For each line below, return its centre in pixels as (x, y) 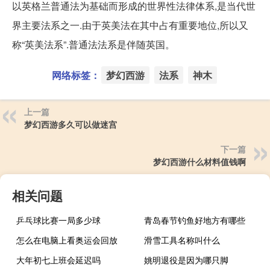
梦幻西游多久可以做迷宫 (71, 124)
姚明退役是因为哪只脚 (187, 259)
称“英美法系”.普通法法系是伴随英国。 (93, 44)
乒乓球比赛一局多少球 (58, 220)
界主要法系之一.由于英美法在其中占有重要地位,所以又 (130, 25)
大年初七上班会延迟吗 (58, 259)
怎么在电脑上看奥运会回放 (67, 240)
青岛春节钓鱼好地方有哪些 (195, 220)
